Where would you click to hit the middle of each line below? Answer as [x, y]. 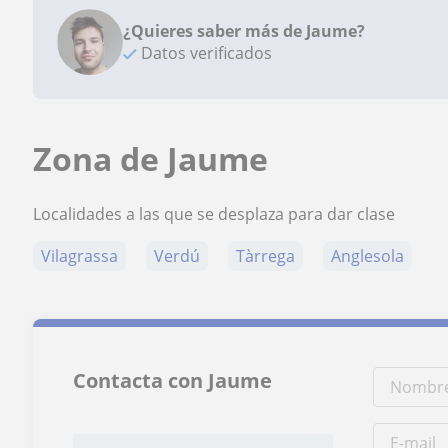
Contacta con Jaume [173, 380]
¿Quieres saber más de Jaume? [244, 31]
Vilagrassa [80, 256]
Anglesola [368, 256]
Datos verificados [205, 53]
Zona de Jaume [151, 158]
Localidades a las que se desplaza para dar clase [214, 214]
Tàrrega [266, 256]
